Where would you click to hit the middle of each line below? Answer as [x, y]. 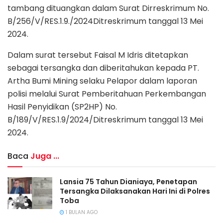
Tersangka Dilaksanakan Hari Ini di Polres [135, 191]
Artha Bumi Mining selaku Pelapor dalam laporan [102, 81]
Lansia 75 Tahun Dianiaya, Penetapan [128, 181]
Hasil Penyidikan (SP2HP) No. [62, 107]
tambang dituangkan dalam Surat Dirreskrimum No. [108, 8]
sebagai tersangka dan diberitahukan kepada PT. [103, 68]
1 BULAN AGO [81, 212]
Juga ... [45, 156]
